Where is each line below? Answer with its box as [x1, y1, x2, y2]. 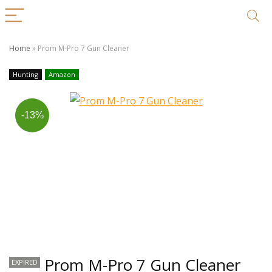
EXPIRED [12, 257, 38, 267]
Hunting [13, 70, 38, 79]
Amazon [49, 70, 75, 79]
